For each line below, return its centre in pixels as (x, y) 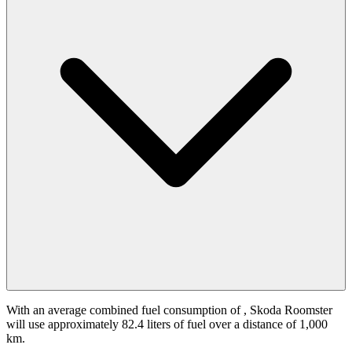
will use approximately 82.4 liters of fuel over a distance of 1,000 (167, 324)
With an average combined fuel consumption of (125, 310)
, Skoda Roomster (288, 310)
